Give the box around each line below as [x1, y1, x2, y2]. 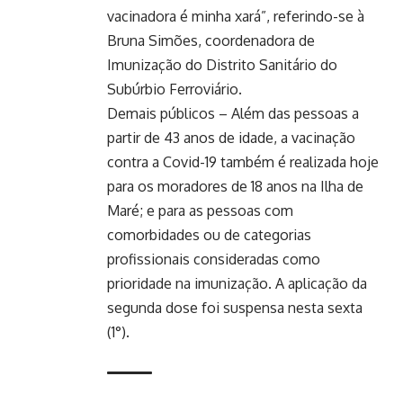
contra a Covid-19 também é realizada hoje [107, 152, 379, 171]
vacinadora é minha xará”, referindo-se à [107, 6, 364, 25]
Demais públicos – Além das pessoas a [107, 103, 359, 122]
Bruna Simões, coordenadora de [107, 31, 315, 49]
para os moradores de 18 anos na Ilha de [107, 176, 363, 195]
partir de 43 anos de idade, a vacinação [107, 128, 355, 147]
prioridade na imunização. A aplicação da [107, 273, 367, 292]
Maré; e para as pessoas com [107, 201, 293, 219]
